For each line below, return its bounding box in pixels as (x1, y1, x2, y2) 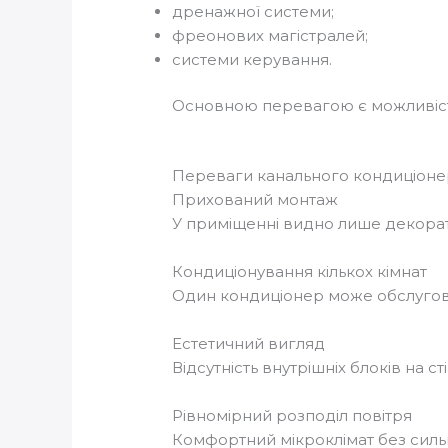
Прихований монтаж (172, 190, 339, 210)
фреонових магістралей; (172, 25, 369, 45)
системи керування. (172, 49, 333, 69)
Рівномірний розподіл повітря (172, 406, 413, 426)
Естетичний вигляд (172, 334, 326, 354)
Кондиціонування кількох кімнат (172, 262, 428, 282)
